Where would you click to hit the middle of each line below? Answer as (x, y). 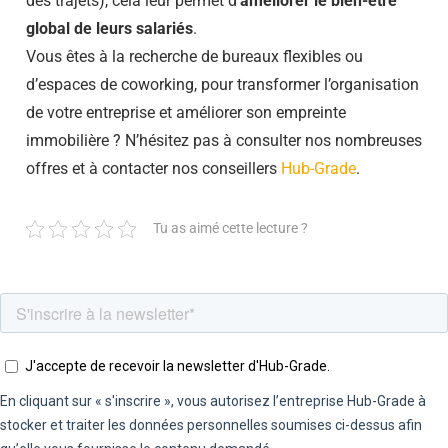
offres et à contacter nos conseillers (153, 169)
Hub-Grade (318, 169)
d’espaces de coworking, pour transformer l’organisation (222, 85)
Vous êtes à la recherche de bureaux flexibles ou (194, 57)
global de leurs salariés (109, 29)
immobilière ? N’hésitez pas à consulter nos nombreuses (224, 141)
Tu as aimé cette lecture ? (230, 229)
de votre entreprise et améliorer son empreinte (186, 113)
